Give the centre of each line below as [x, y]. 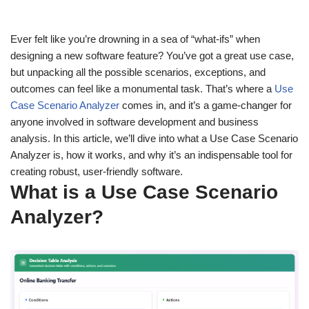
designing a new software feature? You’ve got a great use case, [152, 56]
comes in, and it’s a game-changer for [206, 106]
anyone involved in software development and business [134, 122]
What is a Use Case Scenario [144, 192]
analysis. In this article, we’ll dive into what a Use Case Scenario [154, 139]
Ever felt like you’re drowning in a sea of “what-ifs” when [135, 39]
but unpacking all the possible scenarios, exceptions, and [138, 72]
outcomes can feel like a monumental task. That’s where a [142, 89]
